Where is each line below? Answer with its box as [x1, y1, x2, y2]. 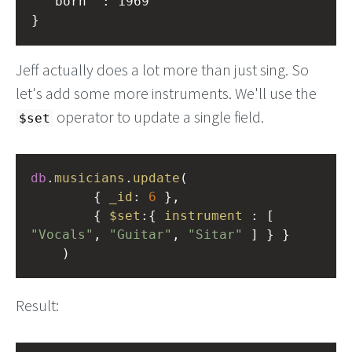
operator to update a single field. [53, 107, 264, 126]
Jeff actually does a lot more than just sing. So [16, 60, 309, 79]
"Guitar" [109, 227, 172, 242]
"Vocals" [31, 227, 93, 242]
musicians [54, 170, 125, 185]
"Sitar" [188, 227, 243, 242]
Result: [16, 295, 59, 315]
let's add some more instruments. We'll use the [16, 83, 317, 103]
